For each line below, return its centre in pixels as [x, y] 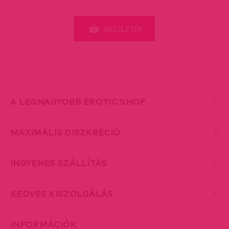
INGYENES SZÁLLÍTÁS [59, 163]
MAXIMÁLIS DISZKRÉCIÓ [65, 132]
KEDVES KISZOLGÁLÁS [62, 193]
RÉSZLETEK [123, 29]
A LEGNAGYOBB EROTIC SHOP [78, 101]
